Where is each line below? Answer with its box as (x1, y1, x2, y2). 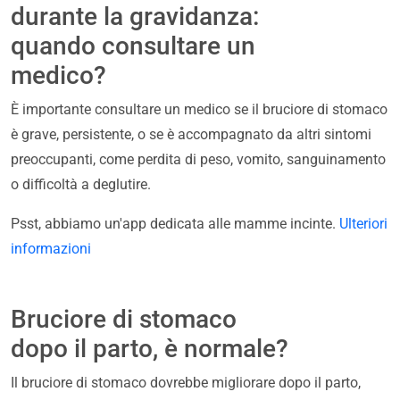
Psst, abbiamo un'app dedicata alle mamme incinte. (11, 215, 339, 233)
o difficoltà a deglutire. (11, 176, 151, 194)
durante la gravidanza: (11, 2, 259, 32)
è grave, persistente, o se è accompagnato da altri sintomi (11, 126, 371, 144)
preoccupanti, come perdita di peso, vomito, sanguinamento (11, 151, 386, 169)
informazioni (11, 240, 91, 258)
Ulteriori (339, 215, 387, 233)
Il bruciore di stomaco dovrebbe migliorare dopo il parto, (11, 374, 361, 392)
